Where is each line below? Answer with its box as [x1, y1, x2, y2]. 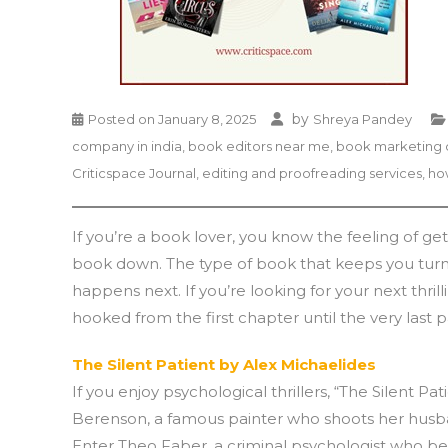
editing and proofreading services [202, 165, 422, 181]
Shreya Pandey [313, 111, 412, 127]
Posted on [88, 111, 158, 127]
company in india [72, 138, 182, 154]
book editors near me [188, 138, 330, 154]
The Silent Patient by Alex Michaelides [72, 355, 376, 374]
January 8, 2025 [158, 111, 256, 127]
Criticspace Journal [72, 165, 196, 181]
